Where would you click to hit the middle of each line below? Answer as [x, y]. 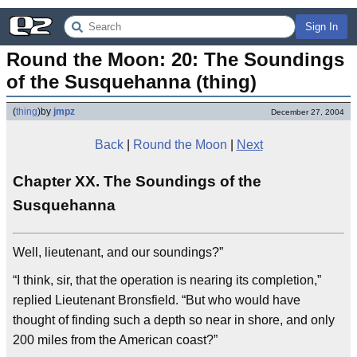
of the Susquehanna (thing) [131, 82]
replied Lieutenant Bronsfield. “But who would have [157, 300]
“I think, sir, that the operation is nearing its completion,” [167, 280]
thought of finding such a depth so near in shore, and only [174, 320]
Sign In [322, 27]
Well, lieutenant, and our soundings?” [118, 253]
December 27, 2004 [308, 112]
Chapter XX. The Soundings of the [137, 182]
